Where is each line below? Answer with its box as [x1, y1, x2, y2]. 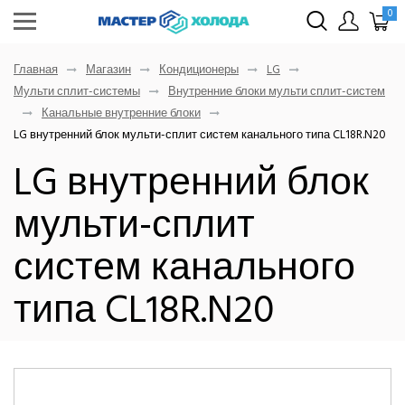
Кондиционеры [159, 59, 239, 80]
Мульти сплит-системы [14, 80, 140, 101]
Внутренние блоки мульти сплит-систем [168, 80, 385, 101]
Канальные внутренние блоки [42, 102, 201, 123]
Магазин [86, 59, 131, 80]
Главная [14, 59, 58, 80]
